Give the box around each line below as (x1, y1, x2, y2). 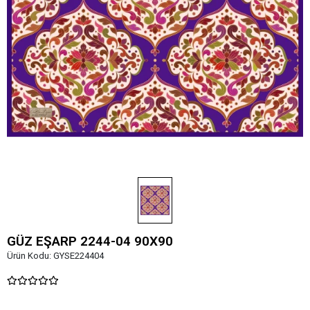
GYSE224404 (53, 250, 104, 261)
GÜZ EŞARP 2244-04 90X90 (7, 232, 173, 249)
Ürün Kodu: (7, 250, 53, 261)
